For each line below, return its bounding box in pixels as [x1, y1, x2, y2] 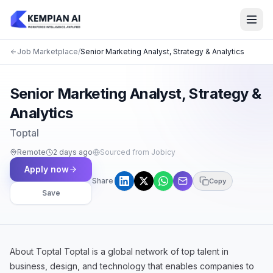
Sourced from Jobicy [100, 147, 175, 157]
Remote [17, 147, 46, 157]
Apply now [24, 164, 69, 174]
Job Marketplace [17, 47, 78, 56]
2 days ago [53, 147, 93, 157]
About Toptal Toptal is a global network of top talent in [10, 246, 229, 257]
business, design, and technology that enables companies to [10, 261, 254, 271]
